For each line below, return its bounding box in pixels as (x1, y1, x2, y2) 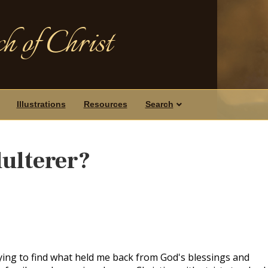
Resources (83, 99, 127, 109)
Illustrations (16, 99, 66, 109)
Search (145, 99, 173, 109)
